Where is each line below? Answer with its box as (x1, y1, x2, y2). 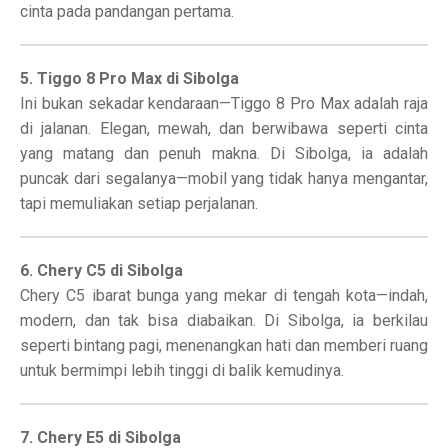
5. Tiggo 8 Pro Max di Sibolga (20, 69, 239, 88)
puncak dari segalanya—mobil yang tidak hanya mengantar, (20, 169, 428, 188)
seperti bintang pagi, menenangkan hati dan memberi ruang (20, 336, 428, 355)
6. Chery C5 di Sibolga (20, 261, 183, 280)
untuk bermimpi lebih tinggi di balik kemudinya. (20, 361, 344, 380)
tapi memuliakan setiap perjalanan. (20, 194, 258, 213)
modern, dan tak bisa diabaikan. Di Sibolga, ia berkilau (20, 311, 428, 330)
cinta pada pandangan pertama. (20, 2, 234, 21)
